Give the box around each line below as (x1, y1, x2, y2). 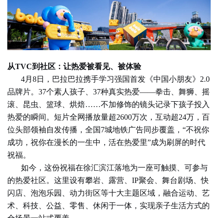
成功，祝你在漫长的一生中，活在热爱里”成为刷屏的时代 (7, 138, 205, 146)
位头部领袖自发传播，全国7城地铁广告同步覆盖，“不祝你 (7, 125, 209, 134)
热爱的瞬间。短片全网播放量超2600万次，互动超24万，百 (7, 112, 210, 121)
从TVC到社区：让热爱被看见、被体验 (7, 62, 141, 71)
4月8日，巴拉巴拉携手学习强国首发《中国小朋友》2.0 (21, 74, 210, 83)
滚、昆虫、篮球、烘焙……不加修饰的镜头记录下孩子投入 (7, 100, 210, 109)
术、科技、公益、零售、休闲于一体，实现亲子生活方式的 (7, 201, 210, 210)
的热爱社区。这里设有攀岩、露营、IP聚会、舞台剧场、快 (7, 176, 209, 184)
